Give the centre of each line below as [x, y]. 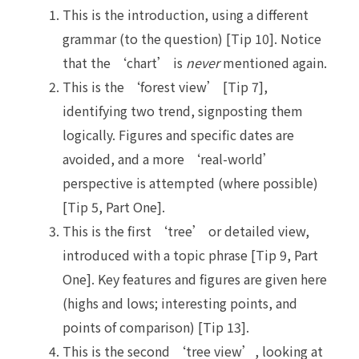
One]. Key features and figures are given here [195, 278]
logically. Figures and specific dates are [178, 134]
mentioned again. [273, 62]
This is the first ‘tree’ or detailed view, [186, 230]
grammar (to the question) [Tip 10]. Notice [192, 38]
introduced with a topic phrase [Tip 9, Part [190, 254]
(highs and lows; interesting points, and [180, 303]
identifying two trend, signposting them [183, 110]
